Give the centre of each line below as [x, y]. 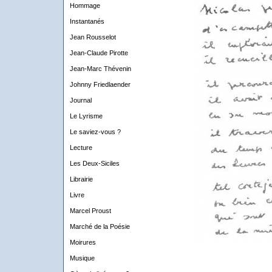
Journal [80, 100]
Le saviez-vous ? [95, 132]
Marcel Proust [90, 211]
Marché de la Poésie [100, 226]
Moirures [83, 242]
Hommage [85, 5]
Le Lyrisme [86, 116]
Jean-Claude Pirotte [99, 53]
